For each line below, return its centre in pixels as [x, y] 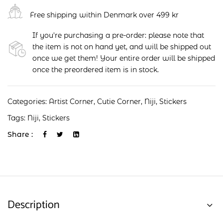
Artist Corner [71, 102]
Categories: [28, 102]
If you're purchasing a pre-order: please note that [118, 36]
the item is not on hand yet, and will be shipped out [122, 47]
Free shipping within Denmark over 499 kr [104, 15]
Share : [20, 135]
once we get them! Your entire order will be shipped [124, 58]
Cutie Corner [119, 102]
